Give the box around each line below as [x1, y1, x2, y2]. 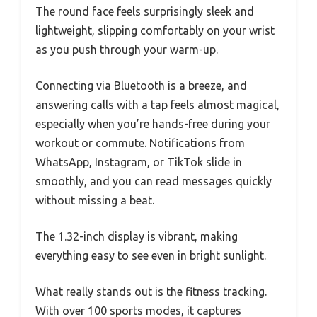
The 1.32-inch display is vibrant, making [35, 230, 238, 243]
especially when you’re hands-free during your [35, 117, 270, 130]
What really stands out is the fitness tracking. [35, 285, 267, 298]
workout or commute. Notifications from [35, 137, 245, 149]
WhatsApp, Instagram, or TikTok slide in [35, 156, 242, 168]
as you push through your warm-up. [35, 43, 218, 56]
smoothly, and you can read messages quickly [35, 175, 272, 188]
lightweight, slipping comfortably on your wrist [35, 24, 275, 37]
